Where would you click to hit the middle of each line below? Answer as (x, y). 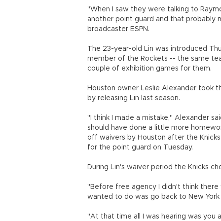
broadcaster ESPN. (118, 29)
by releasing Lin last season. (134, 98)
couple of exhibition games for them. (149, 69)
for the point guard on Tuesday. (140, 147)
